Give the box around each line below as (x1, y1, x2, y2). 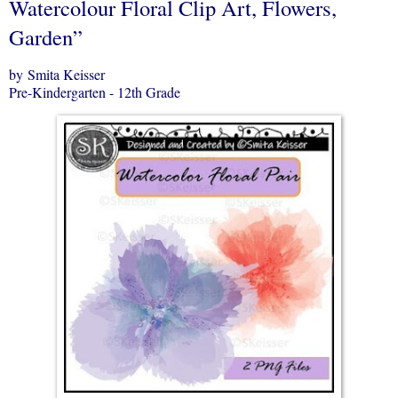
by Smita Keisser (9, 64, 105, 84)
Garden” (9, 22, 83, 52)
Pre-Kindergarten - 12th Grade (9, 82, 180, 101)
